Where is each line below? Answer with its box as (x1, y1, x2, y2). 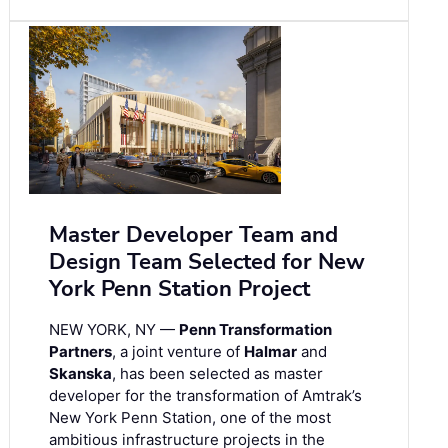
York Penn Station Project (49, 273, 310, 304)
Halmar (244, 341, 297, 361)
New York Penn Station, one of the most (49, 407, 331, 427)
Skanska (49, 363, 112, 383)
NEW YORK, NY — (49, 319, 179, 339)
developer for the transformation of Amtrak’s (49, 385, 362, 405)
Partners (49, 341, 112, 361)
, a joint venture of (112, 341, 244, 361)
